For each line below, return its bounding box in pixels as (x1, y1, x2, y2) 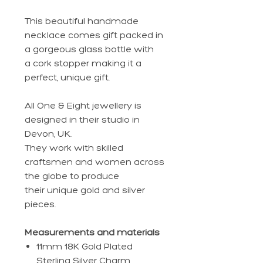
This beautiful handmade (25, 15, 139, 27)
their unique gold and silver (25, 184, 145, 196)
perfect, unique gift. (25, 72, 110, 83)
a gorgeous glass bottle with (25, 43, 154, 55)
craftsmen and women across (25, 156, 164, 168)
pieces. (25, 198, 56, 210)
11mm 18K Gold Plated (36, 241, 133, 252)
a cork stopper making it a (25, 58, 141, 69)
